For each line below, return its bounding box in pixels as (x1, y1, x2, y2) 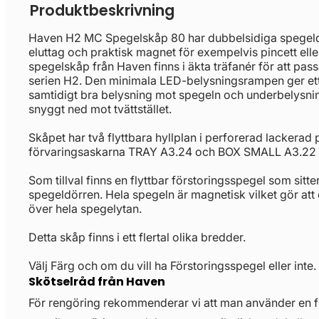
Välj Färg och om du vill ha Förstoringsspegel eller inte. (28, 258, 316, 273)
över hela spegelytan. (28, 202, 142, 216)
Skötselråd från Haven (28, 273, 165, 290)
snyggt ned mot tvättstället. (28, 102, 172, 116)
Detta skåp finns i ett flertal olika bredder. (28, 230, 246, 244)
